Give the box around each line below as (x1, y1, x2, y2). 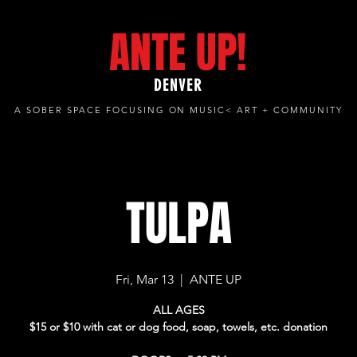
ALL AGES (152, 303, 205, 317)
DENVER (154, 76, 202, 95)
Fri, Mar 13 (116, 272, 175, 287)
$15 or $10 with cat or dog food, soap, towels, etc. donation (29, 320, 328, 334)
